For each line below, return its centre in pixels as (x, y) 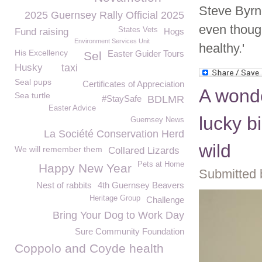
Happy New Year (85, 168)
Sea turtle (32, 95)
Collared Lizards (144, 151)
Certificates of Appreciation (133, 84)
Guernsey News (157, 120)
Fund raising (42, 32)
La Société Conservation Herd (114, 134)
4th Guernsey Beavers (141, 185)
